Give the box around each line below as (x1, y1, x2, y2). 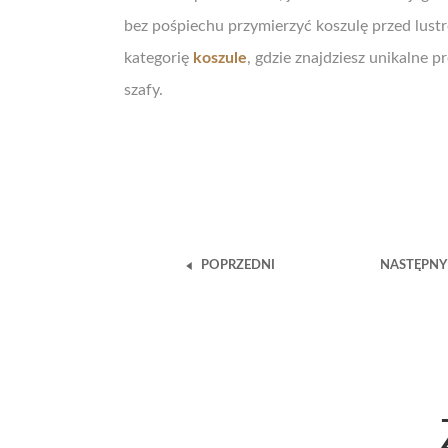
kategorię (124, 50, 193, 66)
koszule (193, 50, 247, 66)
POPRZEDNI (200, 259, 275, 272)
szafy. (124, 82, 163, 98)
